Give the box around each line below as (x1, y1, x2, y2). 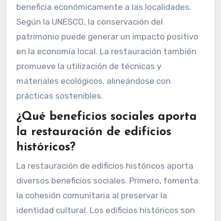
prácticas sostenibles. (16, 91, 103, 101)
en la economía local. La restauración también (16, 46, 196, 57)
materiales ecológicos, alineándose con (16, 76, 171, 86)
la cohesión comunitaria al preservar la (16, 190, 167, 201)
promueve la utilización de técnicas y (16, 61, 161, 72)
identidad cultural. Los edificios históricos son (16, 205, 195, 216)
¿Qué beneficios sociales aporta (16, 111, 197, 123)
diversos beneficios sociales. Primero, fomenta (16, 176, 198, 186)
